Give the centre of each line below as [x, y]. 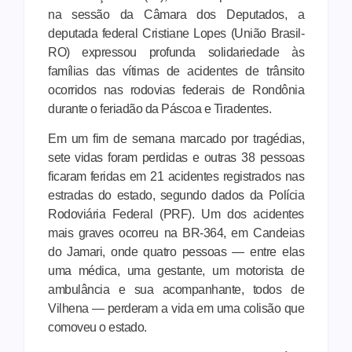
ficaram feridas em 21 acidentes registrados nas [176, 176]
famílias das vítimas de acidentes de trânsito [176, 71]
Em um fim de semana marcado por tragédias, [176, 138]
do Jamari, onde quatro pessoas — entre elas [176, 251]
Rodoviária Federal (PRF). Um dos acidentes [176, 214]
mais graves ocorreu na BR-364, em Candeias [176, 233]
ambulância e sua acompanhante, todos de [176, 289]
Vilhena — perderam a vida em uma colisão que [176, 308]
